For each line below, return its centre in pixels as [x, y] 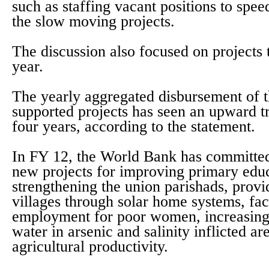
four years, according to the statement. [134, 126]
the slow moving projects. [93, 21]
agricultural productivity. [90, 246]
